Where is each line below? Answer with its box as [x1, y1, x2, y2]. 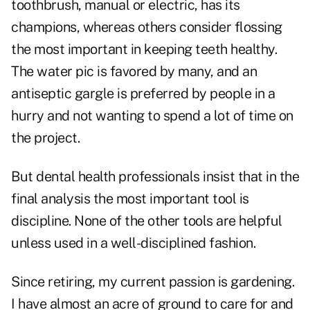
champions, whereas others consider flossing [11, 19, 282, 36]
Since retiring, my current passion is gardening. [11, 273, 294, 291]
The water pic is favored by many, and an [11, 63, 257, 80]
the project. [11, 129, 80, 147]
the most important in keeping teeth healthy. [11, 41, 277, 58]
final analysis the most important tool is [11, 190, 249, 208]
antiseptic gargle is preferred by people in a [11, 85, 275, 102]
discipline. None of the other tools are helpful [11, 212, 282, 230]
